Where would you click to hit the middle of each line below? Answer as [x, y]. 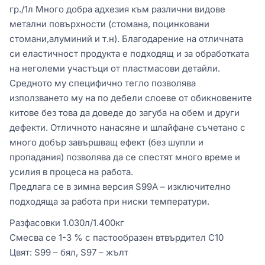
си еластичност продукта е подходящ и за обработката [129, 54]
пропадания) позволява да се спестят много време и [125, 157]
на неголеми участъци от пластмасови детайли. [115, 68]
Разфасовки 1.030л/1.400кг [67, 223]
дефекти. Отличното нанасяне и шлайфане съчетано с [127, 127]
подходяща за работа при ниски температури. [109, 201]
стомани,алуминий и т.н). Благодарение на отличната [126, 39]
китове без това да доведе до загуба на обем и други [125, 113]
